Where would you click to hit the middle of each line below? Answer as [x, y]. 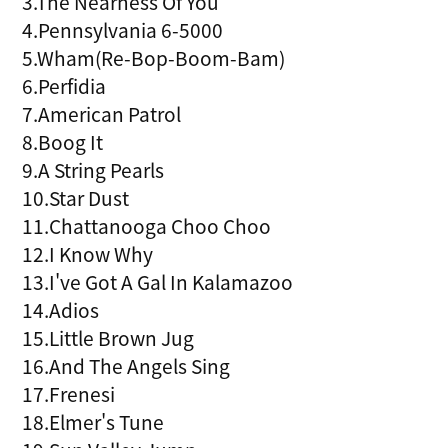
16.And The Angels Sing [126, 365]
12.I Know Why [88, 253]
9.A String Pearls [93, 169]
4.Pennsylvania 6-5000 [123, 29]
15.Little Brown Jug [108, 337]
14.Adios [61, 309]
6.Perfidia [64, 85]
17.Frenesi [69, 393]
